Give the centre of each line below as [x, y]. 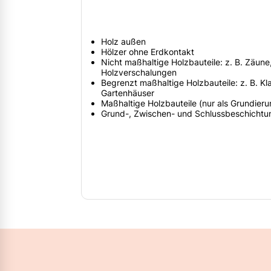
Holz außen [123, 42]
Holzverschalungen [139, 73]
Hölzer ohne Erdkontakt [148, 52]
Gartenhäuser [128, 93]
